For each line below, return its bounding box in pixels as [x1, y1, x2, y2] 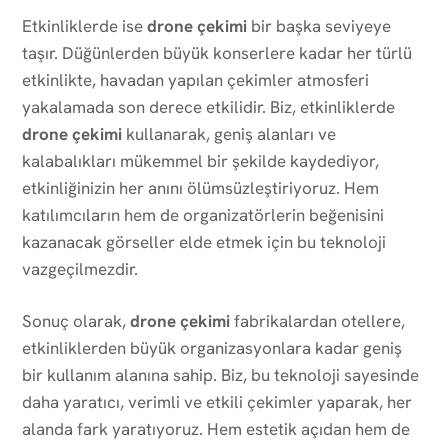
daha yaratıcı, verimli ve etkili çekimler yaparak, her [22, 390, 412, 413]
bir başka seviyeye [247, 14, 391, 37]
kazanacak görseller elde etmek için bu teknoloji [22, 230, 386, 253]
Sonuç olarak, [22, 309, 130, 332]
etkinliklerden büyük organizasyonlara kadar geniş [22, 336, 402, 359]
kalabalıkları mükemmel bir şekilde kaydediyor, [22, 149, 379, 172]
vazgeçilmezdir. [22, 257, 138, 280]
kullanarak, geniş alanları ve [122, 122, 336, 145]
